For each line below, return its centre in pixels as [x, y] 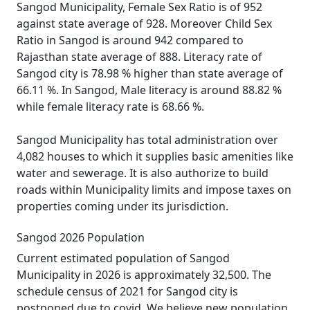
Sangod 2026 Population [81, 237]
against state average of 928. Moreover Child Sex [144, 24]
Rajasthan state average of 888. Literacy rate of [139, 57]
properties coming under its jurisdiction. [122, 206]
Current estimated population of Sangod [123, 258]
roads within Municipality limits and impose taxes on [154, 190]
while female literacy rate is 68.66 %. [110, 107]
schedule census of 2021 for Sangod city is [127, 291]
